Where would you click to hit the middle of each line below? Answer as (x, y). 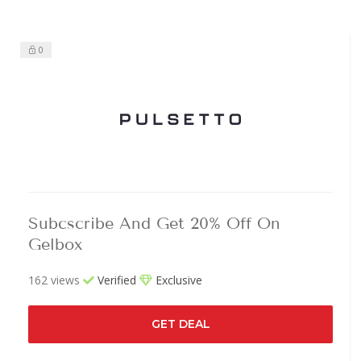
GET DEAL (180, 324)
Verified (115, 280)
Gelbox (56, 244)
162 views (54, 280)
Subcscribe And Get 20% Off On (154, 223)
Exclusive (177, 280)
